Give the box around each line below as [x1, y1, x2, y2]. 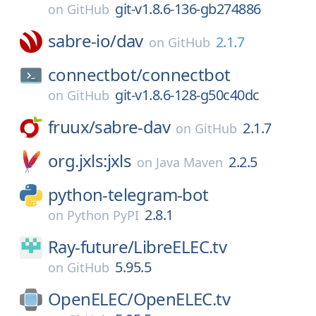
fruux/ [48, 115, 95, 138]
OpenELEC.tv [133, 287, 231, 310]
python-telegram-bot [48, 183, 209, 206]
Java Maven [156, 154, 224, 171]
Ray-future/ [48, 235, 134, 258]
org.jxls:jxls [48, 149, 132, 172]
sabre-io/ [48, 29, 116, 52]
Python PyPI [67, 207, 139, 224]
